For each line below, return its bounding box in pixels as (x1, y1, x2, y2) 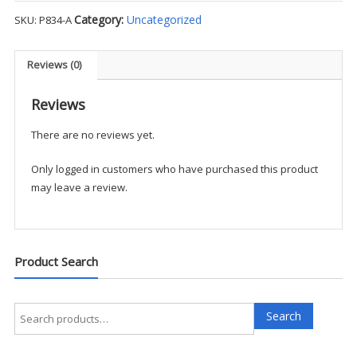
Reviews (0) (26, 57, 81, 73)
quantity (13, 91, 53, 106)
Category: (73, 11, 127, 27)
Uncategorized (126, 11, 202, 27)
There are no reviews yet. (30, 127, 155, 142)
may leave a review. (30, 179, 127, 194)
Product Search (14, 253, 98, 269)
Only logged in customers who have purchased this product (30, 161, 318, 176)
